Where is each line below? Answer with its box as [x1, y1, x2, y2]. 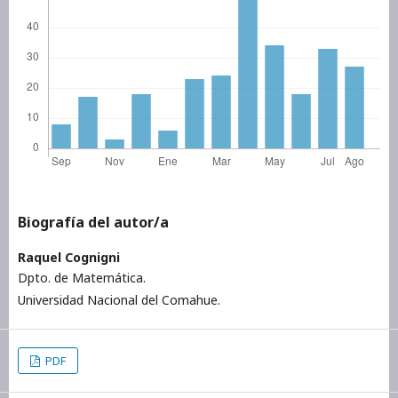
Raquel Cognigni [18, 248, 120, 266]
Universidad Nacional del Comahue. [18, 291, 220, 308]
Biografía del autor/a [18, 211, 169, 232]
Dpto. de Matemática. [18, 268, 146, 286]
